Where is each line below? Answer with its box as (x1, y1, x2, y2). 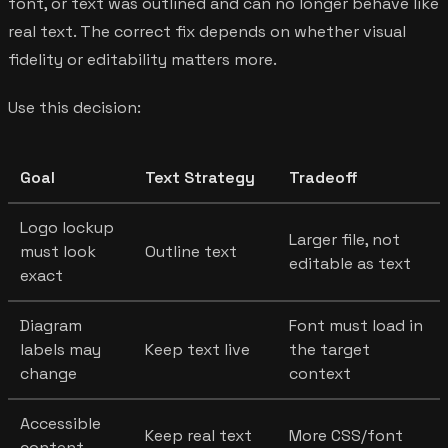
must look (20, 240, 96, 262)
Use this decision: (8, 96, 141, 118)
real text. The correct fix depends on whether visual (8, 20, 406, 42)
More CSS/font (289, 424, 403, 446)
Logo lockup (20, 216, 114, 238)
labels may (20, 338, 101, 360)
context (289, 362, 351, 384)
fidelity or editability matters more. (8, 48, 277, 70)
